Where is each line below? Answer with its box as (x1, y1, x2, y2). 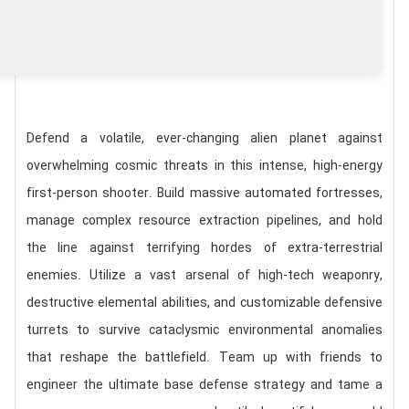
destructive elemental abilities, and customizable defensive (26, 293, 383, 313)
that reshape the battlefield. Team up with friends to (26, 348, 383, 368)
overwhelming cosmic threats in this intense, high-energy (26, 156, 383, 176)
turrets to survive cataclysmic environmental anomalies (26, 320, 383, 341)
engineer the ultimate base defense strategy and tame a (26, 375, 383, 395)
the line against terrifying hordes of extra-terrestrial (26, 238, 383, 258)
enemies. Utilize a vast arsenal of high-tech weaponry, (26, 266, 383, 286)
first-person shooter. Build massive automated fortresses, (26, 184, 383, 204)
